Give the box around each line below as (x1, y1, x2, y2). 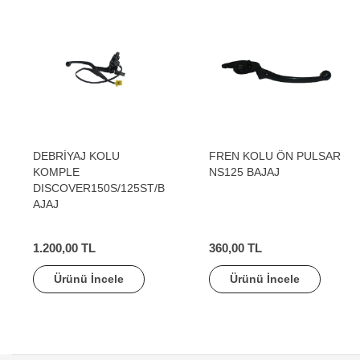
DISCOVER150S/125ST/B (33, 182, 165, 194)
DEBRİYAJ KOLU (33, 149, 120, 162)
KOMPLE (33, 166, 80, 178)
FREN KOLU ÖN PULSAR (209, 149, 341, 162)
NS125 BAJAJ (209, 166, 280, 178)
